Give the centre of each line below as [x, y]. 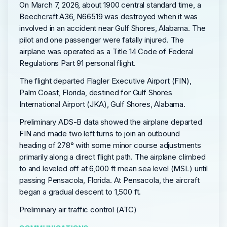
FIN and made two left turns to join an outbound [100, 134]
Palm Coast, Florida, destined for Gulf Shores [96, 92]
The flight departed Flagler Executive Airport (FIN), [105, 81]
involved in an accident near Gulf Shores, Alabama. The [112, 28]
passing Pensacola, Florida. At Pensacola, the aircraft [109, 180]
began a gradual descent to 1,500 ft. [80, 192]
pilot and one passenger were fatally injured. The [102, 40]
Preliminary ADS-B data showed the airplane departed [111, 122]
